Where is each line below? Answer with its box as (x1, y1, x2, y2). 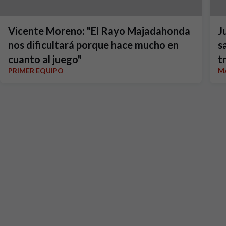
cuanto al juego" (8, 53, 82, 65)
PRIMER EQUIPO (8, 66, 64, 75)
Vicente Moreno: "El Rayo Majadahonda (8, 25, 190, 37)
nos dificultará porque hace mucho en (8, 39, 76, 51)
